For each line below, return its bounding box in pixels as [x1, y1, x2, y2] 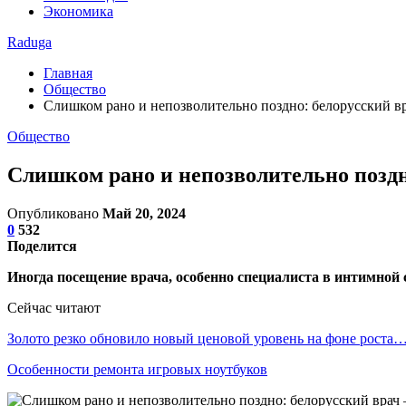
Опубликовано [7, 205, 102, 221]
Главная [43, 65, 92, 81]
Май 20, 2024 [102, 205, 186, 221]
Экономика [43, 4, 113, 19]
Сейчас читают [7, 299, 101, 315]
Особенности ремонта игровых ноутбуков [7, 361, 267, 377]
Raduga [7, 34, 52, 50]
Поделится [7, 237, 77, 254]
